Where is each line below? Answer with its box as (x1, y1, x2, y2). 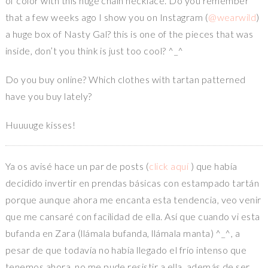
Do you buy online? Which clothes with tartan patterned (5, 74, 246, 86)
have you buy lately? (5, 90, 92, 102)
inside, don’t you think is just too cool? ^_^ (5, 45, 184, 57)
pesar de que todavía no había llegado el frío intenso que (5, 244, 247, 256)
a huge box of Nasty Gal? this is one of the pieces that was (5, 28, 254, 40)
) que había (190, 160, 237, 172)
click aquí (149, 160, 191, 172)
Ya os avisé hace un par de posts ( (5, 160, 150, 172)
